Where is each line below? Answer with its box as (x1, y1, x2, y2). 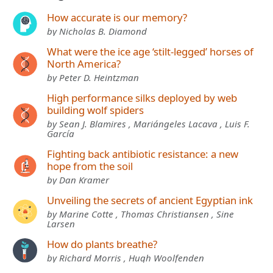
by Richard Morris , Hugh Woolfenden (47, 251, 204, 264)
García (47, 127, 74, 140)
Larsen (47, 217, 75, 230)
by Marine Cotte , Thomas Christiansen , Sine (47, 207, 234, 220)
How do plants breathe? (47, 236, 157, 251)
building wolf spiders (47, 102, 144, 117)
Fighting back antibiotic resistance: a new (47, 146, 238, 161)
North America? (47, 56, 121, 71)
